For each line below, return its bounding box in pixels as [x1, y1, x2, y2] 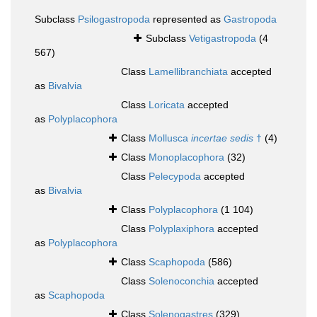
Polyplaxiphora [149, 223, 214, 235]
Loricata [149, 99, 185, 111]
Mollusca [149, 132, 191, 144]
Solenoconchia [149, 275, 214, 287]
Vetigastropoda [189, 33, 256, 45]
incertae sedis [191, 132, 253, 144]
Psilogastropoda [78, 13, 150, 25]
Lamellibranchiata [149, 66, 228, 78]
